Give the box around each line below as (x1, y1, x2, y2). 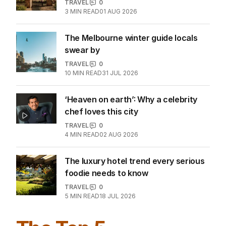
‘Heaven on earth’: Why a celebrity (65, 125, 198, 136)
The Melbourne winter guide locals (65, 64, 198, 74)
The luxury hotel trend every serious (65, 187, 205, 197)
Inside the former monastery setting (65, 2, 205, 13)
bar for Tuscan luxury (65, 14, 148, 25)
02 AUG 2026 (99, 161, 138, 169)
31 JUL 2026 (102, 100, 138, 108)
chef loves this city (65, 137, 138, 148)
